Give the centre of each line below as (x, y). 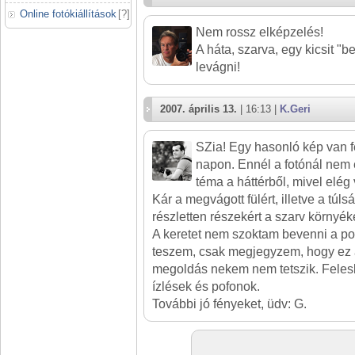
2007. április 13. (198, 109)
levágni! (218, 67)
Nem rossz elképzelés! (260, 32)
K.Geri (295, 109)
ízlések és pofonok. (206, 287)
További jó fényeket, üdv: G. (229, 304)
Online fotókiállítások (68, 14)
